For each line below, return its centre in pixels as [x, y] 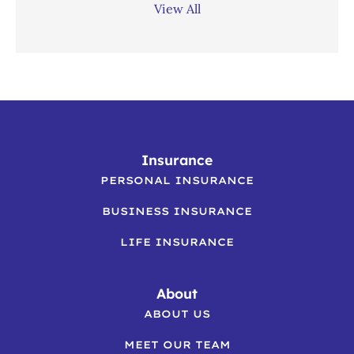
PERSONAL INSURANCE [177, 180]
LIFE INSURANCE [177, 241]
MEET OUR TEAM [177, 344]
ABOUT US [177, 313]
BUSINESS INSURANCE [177, 211]
